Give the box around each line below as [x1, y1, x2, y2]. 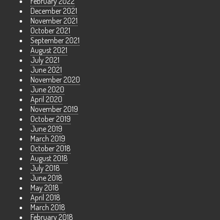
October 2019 [30, 114, 71, 124]
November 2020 [30, 75, 80, 85]
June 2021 [30, 65, 62, 75]
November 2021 [30, 16, 78, 26]
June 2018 [30, 173, 62, 183]
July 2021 [30, 55, 59, 65]
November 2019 [30, 104, 78, 114]
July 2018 [30, 163, 60, 173]
